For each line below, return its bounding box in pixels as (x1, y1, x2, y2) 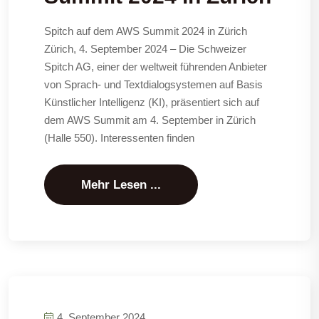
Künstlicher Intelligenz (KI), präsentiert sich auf (44, 96, 259, 108)
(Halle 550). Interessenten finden (44, 132, 194, 144)
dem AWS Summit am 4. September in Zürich (44, 114, 256, 126)
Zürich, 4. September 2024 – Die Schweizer (44, 43, 246, 55)
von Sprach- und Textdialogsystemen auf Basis (44, 78, 263, 90)
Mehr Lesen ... (81, 178, 161, 192)
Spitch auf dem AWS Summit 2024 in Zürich (44, 25, 247, 37)
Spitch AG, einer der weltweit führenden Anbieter (44, 61, 267, 73)
